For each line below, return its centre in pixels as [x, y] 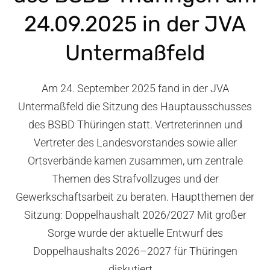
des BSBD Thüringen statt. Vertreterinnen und [135, 125]
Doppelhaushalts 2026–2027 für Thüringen [135, 251]
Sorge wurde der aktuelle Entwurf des [135, 233]
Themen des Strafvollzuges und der [135, 179]
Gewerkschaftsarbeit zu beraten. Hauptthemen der [135, 197]
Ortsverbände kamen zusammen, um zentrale [135, 161]
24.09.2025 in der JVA [135, 24]
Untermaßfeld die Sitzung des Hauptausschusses [135, 107]
